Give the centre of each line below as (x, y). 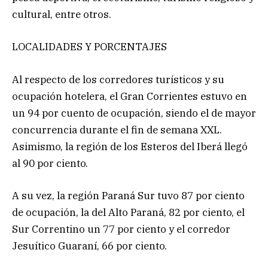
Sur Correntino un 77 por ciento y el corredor (121, 229)
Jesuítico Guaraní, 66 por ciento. (89, 246)
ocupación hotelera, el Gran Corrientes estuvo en (130, 96)
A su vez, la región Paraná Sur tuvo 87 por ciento (128, 195)
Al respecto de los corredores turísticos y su (118, 79)
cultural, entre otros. (62, 15)
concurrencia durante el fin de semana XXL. (117, 130)
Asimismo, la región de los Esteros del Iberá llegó (130, 146)
